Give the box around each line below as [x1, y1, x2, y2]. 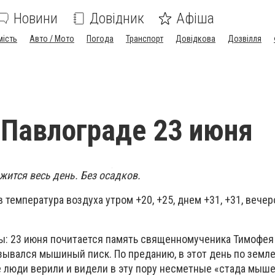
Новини [14, 10, 58, 27]
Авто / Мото [29, 34, 74, 44]
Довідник [90, 10, 144, 27]
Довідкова [176, 34, 215, 44]
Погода [87, 34, 114, 44]
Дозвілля [228, 34, 261, 44]
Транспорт [126, 34, 163, 44]
